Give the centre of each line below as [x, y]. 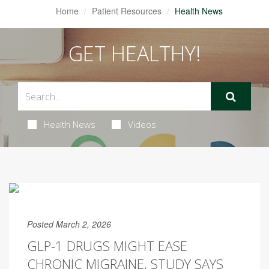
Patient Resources [126, 11]
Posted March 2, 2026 [69, 224]
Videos [142, 124]
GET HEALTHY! [134, 53]
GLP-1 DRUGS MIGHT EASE [107, 246]
